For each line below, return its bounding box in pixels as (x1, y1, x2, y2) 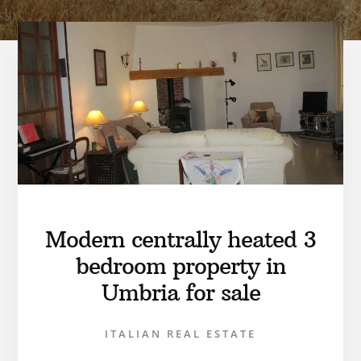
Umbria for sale (101, 278, 260, 307)
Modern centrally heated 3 (45, 225, 316, 254)
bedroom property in (75, 251, 286, 280)
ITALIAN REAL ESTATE (105, 326, 256, 341)
